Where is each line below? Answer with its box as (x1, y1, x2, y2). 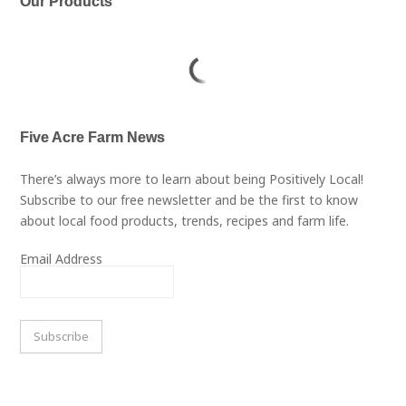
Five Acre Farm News (20, 130, 166, 146)
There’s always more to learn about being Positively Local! (20, 170, 364, 188)
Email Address (20, 250, 103, 268)
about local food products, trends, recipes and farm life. (20, 212, 350, 230)
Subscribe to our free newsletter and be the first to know (20, 191, 359, 209)
